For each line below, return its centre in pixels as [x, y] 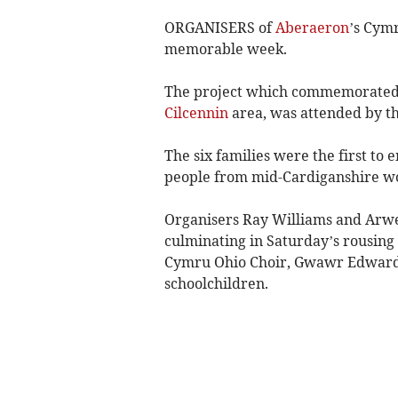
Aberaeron [312, 28]
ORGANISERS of [219, 28]
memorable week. [225, 49]
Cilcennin [196, 113]
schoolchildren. [216, 283]
